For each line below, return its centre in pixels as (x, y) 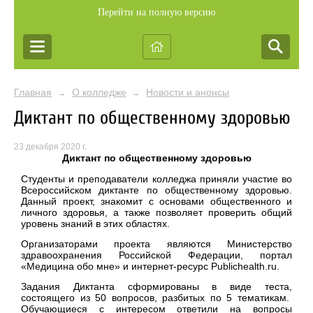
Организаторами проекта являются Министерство (156, 244)
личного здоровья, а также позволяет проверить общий (156, 212)
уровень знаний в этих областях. (95, 223)
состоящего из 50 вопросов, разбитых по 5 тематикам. (156, 298)
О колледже (99, 92)
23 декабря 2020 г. (50, 147)
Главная (33, 92)
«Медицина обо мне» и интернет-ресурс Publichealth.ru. (150, 267)
